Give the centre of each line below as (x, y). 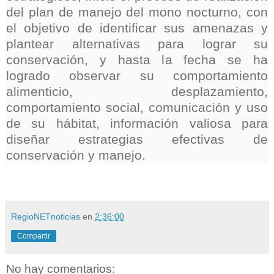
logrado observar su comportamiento (137, 76)
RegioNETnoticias (46, 217)
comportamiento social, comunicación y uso (137, 108)
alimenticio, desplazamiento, (137, 92)
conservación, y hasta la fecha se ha (137, 60)
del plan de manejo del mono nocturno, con (137, 13)
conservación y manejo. (76, 156)
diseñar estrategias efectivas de (137, 140)
